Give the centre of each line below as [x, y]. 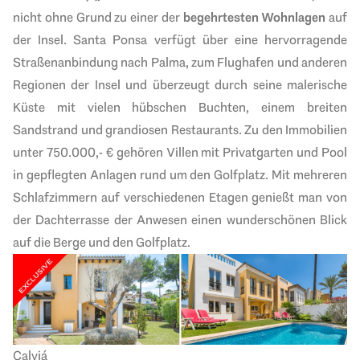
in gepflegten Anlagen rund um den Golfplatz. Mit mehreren [180, 175]
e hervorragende [299, 40]
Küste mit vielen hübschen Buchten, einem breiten [180, 108]
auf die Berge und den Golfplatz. [102, 243]
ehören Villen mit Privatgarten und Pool [235, 153]
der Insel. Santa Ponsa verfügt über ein [132, 40]
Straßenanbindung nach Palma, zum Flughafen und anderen [180, 63]
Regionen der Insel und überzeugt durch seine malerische [180, 85]
